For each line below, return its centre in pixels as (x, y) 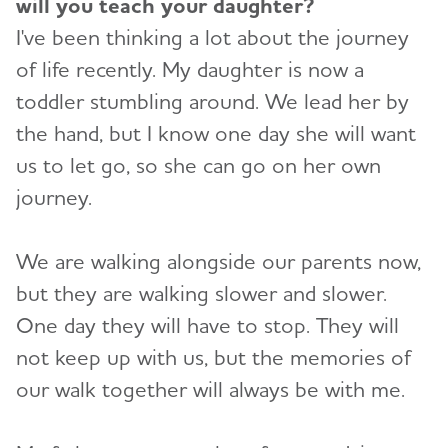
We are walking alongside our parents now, (218, 261)
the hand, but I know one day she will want (216, 133)
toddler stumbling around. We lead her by (212, 101)
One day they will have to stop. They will (207, 325)
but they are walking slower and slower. (201, 293)
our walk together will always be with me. (217, 389)
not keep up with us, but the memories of (213, 357)
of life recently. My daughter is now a (190, 69)
